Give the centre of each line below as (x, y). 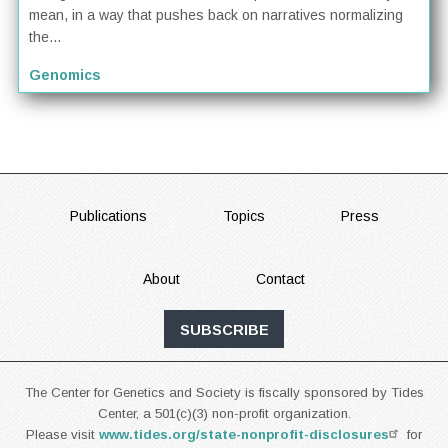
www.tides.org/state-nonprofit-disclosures (244, 434)
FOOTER (94, 221)
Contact (280, 278)
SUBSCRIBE (224, 329)
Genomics (65, 75)
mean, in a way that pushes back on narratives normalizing (216, 15)
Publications (108, 216)
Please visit (62, 434)
